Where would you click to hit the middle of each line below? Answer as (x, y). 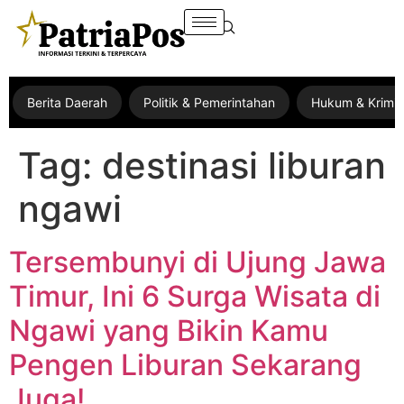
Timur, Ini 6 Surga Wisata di (195, 297)
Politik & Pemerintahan (209, 103)
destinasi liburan (244, 166)
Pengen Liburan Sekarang (185, 365)
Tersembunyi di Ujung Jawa (197, 262)
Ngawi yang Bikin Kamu (169, 331)
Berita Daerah (67, 103)
